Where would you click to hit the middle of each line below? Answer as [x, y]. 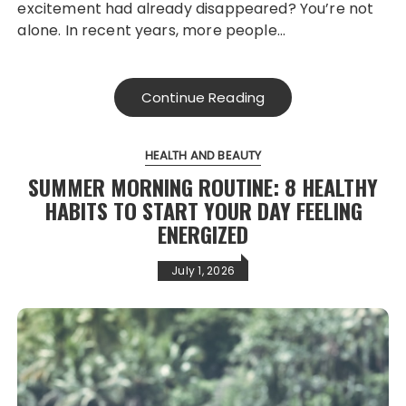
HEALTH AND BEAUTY [203, 155]
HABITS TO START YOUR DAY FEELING [203, 210]
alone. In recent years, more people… [151, 30]
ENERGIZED [203, 233]
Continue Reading [203, 97]
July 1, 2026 [203, 270]
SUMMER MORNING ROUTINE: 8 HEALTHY [203, 186]
